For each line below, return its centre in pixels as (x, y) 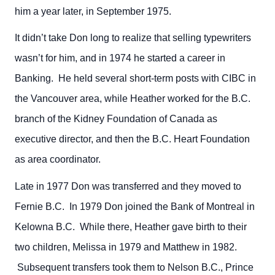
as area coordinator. (58, 160)
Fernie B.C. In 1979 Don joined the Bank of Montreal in (135, 206)
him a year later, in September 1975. (93, 11)
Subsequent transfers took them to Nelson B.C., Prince (134, 267)
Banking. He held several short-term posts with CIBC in (135, 79)
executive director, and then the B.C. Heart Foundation (132, 139)
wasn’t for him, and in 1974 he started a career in (120, 58)
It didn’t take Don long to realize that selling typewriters (133, 38)
